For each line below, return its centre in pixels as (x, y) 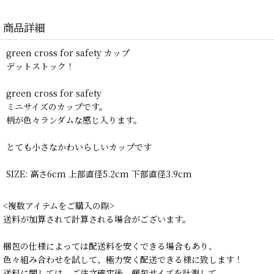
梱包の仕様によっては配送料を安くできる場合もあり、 (110, 246)
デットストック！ (40, 66)
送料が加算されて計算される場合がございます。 (97, 219)
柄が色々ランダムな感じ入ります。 (74, 120)
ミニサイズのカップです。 (57, 107)
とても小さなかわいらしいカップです (79, 147)
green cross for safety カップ (68, 53)
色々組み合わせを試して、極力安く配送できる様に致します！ (123, 260)
